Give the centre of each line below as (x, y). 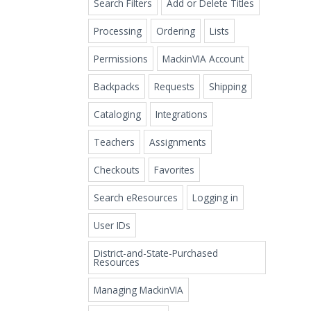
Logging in (215, 197)
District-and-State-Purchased (156, 253)
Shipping (228, 86)
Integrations (182, 114)
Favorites (174, 169)
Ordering (176, 31)
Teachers (114, 142)
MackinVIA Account (203, 58)
